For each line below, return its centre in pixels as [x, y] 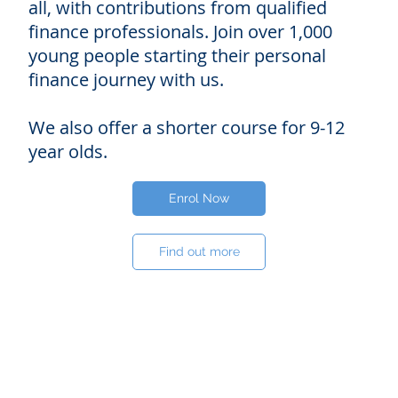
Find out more [199, 251]
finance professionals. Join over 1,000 [180, 31]
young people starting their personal [177, 55]
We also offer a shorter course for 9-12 [186, 127]
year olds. [68, 151]
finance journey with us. [126, 79]
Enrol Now [199, 198]
